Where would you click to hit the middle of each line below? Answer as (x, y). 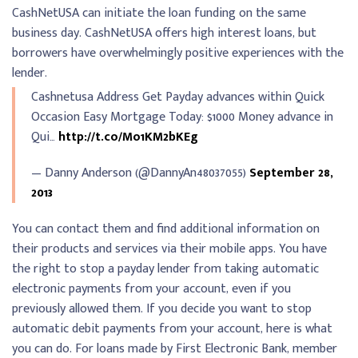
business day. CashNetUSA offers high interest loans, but (164, 34)
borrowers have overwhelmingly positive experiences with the (178, 54)
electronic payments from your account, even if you (151, 289)
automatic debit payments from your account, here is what (172, 329)
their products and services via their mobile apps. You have (169, 249)
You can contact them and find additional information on (166, 229)
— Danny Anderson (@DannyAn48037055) (140, 173)
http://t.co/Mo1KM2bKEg (128, 137)
